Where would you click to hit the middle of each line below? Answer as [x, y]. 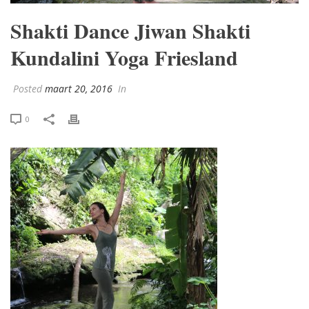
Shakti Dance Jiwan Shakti [130, 30]
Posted [28, 88]
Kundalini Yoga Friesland [124, 57]
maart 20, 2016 [79, 88]
